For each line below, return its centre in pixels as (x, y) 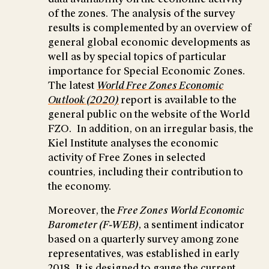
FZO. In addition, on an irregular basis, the (151, 128)
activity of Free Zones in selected (127, 157)
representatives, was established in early (144, 253)
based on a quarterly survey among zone (144, 239)
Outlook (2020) (83, 100)
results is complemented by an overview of (150, 28)
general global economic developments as (149, 42)
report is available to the (179, 100)
